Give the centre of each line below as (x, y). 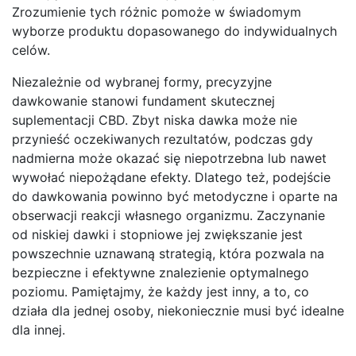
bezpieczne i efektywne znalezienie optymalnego (161, 273)
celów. (31, 50)
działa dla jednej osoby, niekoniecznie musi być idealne (178, 311)
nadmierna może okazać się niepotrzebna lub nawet (169, 159)
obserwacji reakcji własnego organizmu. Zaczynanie (168, 216)
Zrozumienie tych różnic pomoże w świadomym (157, 12)
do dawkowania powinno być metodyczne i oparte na (175, 197)
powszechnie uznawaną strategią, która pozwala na (168, 254)
